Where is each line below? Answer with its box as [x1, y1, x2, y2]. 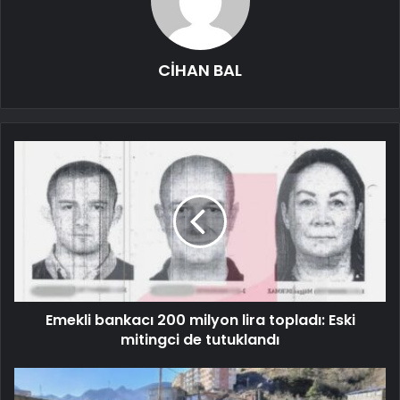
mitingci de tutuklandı [121, 329, 279, 350]
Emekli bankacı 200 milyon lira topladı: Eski [45, 309, 355, 330]
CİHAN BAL [158, 58, 242, 81]
